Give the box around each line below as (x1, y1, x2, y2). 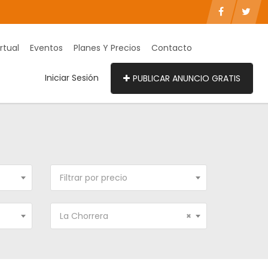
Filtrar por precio (59, 172, 127, 184)
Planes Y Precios (74, 42, 141, 54)
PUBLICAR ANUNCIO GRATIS (133, 72, 240, 84)
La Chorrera (59, 210, 108, 222)
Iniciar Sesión (45, 72, 99, 84)
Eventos (30, 42, 63, 54)
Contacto (151, 42, 192, 54)
